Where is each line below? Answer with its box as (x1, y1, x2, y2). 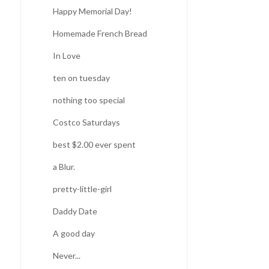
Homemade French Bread (52, 28, 147, 38)
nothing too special (52, 94, 125, 105)
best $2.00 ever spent (52, 139, 136, 150)
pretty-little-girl (52, 183, 112, 194)
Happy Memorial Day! (52, 5, 132, 16)
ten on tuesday (52, 72, 110, 83)
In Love (52, 50, 80, 61)
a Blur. (52, 161, 75, 172)
